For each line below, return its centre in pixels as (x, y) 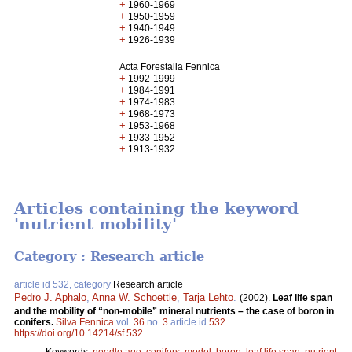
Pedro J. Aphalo (50, 297)
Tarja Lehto (208, 297)
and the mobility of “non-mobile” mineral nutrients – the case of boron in (174, 311)
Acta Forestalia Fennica (170, 67)
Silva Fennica (85, 322)
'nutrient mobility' (95, 224)
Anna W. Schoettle (134, 297)
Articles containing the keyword (156, 209)
